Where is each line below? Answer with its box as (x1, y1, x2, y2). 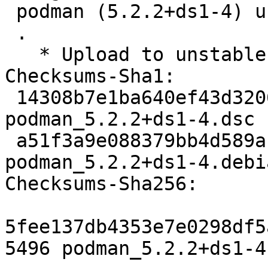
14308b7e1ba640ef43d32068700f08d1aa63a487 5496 (5, 87, 16, 109)
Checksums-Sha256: (5, 173, 198, 195)
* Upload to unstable (5, 44, 39, 66)
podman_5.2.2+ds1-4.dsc (5, 108, 255, 130)
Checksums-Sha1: (5, 65, 175, 87)
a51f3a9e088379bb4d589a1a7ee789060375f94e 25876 (5, 130, 16, 152)
